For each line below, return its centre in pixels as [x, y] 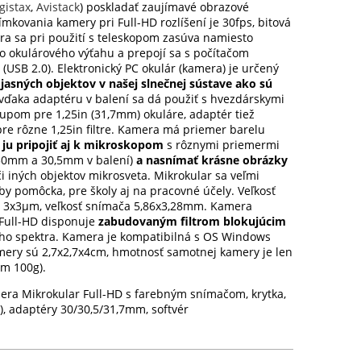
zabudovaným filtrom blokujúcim [193, 221]
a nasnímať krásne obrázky [212, 160]
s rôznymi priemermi [222, 144]
